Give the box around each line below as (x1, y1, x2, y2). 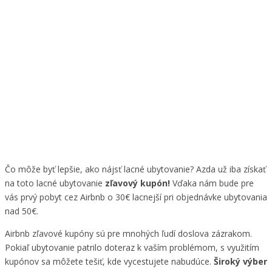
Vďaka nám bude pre (170, 177, 254, 189)
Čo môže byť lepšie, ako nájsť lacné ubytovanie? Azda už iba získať (5, 163, 266, 175)
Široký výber (214, 256, 267, 268)
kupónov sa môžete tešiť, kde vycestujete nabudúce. (5, 256, 214, 268)
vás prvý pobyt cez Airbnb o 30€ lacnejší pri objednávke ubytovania (5, 191, 267, 203)
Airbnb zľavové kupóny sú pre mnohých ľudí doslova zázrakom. (5, 228, 252, 240)
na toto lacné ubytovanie (5, 177, 105, 189)
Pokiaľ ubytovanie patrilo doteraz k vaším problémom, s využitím (5, 242, 259, 254)
